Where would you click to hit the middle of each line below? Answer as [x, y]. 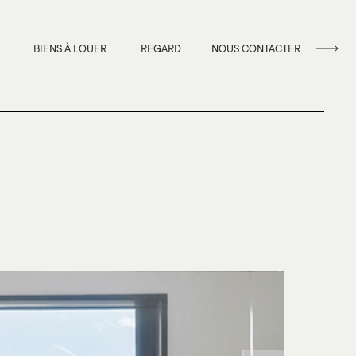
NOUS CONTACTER [256, 50]
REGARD [161, 50]
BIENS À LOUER [70, 50]
